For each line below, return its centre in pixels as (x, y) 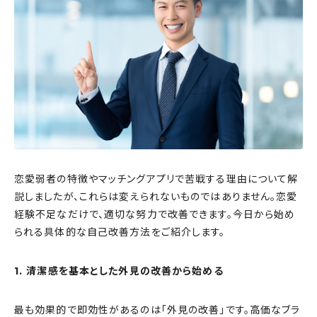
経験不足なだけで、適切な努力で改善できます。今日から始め (155, 214)
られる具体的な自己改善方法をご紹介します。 (120, 232)
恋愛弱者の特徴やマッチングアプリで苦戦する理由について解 (156, 179)
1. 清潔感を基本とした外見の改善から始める (119, 271)
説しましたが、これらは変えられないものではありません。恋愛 (156, 196)
